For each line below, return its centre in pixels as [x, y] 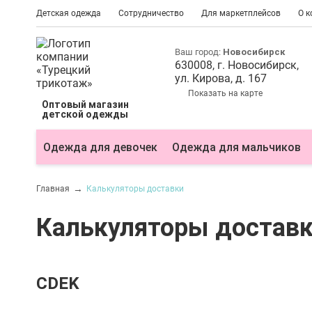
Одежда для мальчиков [237, 147]
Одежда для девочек [101, 147]
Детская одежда [69, 13]
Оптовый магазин [85, 104]
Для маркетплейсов [241, 13]
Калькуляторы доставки [135, 189]
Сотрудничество [151, 13]
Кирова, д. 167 [229, 78]
